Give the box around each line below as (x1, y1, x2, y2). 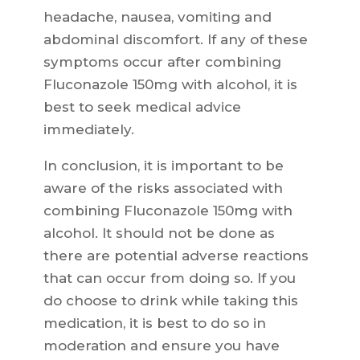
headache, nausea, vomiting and (43, 9, 272, 26)
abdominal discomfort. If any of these (43, 31, 308, 48)
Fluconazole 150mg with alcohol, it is (43, 76, 297, 93)
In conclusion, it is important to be (43, 157, 284, 174)
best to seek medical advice (43, 99, 241, 116)
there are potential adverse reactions (43, 247, 309, 264)
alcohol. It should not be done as (43, 225, 275, 242)
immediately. (43, 121, 134, 138)
